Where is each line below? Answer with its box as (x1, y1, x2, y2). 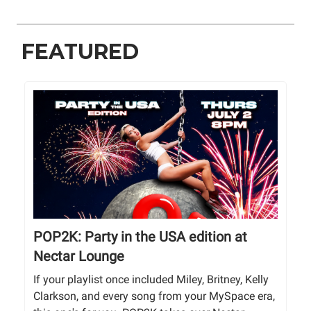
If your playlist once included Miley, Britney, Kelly (33, 273, 269, 287)
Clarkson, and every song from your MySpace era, (33, 289, 275, 303)
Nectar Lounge (33, 248, 124, 265)
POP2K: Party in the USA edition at (33, 228, 247, 246)
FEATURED (22, 39, 139, 65)
